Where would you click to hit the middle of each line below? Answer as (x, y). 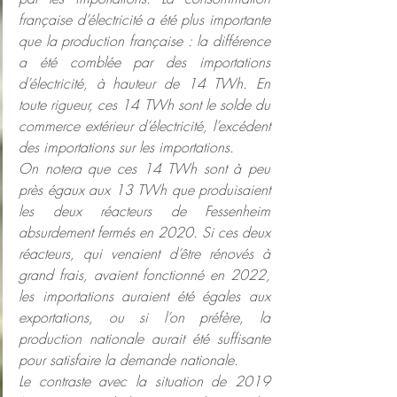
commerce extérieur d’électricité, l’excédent (144, 126)
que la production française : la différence (144, 41)
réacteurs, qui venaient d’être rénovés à (144, 254)
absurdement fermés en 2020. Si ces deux (144, 233)
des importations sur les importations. (126, 148)
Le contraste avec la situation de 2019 (144, 381)
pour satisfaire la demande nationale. (128, 360)
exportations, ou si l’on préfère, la (144, 318)
